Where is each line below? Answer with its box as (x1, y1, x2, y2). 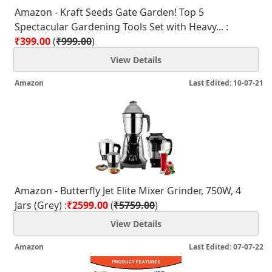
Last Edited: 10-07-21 (189, 78, 263, 88)
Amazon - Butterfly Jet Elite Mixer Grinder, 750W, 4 (15, 184, 241, 197)
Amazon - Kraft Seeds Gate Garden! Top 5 (15, 5, 204, 19)
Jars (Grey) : (15, 199, 67, 212)
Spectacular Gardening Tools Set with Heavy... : (15, 20, 228, 33)
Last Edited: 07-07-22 (189, 242, 263, 252)
